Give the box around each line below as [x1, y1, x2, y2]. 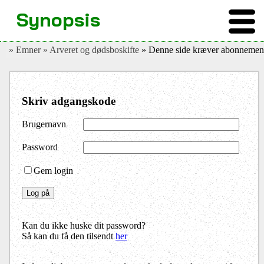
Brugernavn [22, 119, 66, 130]
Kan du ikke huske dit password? [22, 220, 146, 231]
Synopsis [16, 8, 100, 31]
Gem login [34, 166, 73, 176]
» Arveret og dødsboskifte [43, 45, 141, 55]
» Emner [9, 45, 43, 55]
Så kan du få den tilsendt [22, 231, 115, 242]
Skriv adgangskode [22, 94, 115, 107]
